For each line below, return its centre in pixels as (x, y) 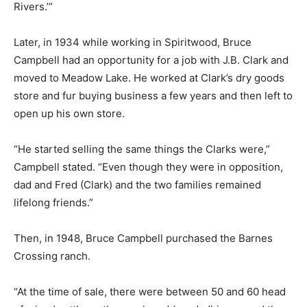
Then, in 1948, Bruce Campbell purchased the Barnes (143, 238)
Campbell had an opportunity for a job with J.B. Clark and (151, 60)
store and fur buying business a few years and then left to (153, 95)
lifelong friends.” (53, 202)
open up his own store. (69, 113)
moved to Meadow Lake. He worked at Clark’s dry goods (149, 77)
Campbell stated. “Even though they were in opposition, (148, 167)
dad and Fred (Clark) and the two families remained (137, 184)
